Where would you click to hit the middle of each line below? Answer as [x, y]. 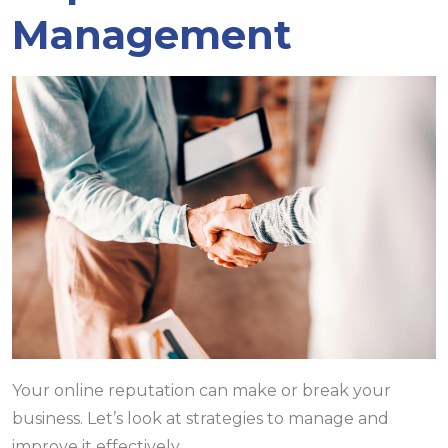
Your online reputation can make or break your [201, 390]
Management [152, 34]
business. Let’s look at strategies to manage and [200, 418]
